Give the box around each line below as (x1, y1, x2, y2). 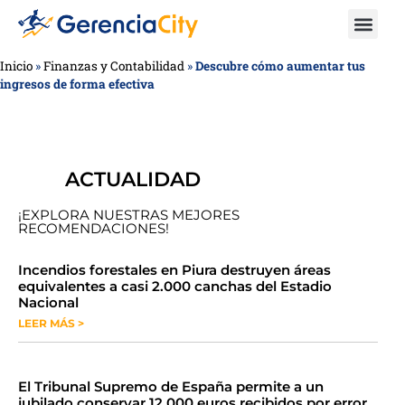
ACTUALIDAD (65, 167, 201, 192)
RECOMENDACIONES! (18, 220, 169, 237)
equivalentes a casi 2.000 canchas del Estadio (18, 278, 332, 295)
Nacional (18, 294, 79, 311)
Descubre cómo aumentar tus (195, 58, 365, 74)
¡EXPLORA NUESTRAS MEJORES (18, 206, 240, 223)
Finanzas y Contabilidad (43, 58, 184, 74)
